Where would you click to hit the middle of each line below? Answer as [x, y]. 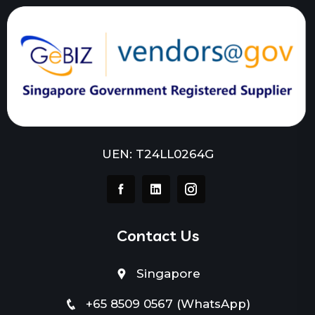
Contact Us [157, 235]
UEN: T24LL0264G [157, 154]
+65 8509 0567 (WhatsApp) [168, 303]
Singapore [168, 273]
